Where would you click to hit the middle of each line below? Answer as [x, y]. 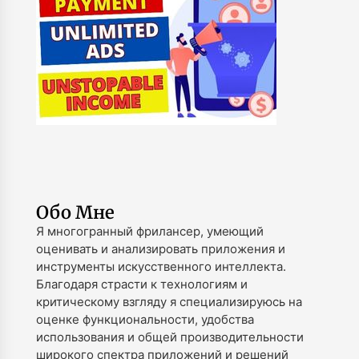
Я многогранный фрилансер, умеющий [149, 232]
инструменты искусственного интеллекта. [161, 267]
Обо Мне [75, 213]
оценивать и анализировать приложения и [160, 249]
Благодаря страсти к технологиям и [141, 284]
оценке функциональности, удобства [145, 320]
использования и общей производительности [169, 337]
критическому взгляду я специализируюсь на [169, 302]
